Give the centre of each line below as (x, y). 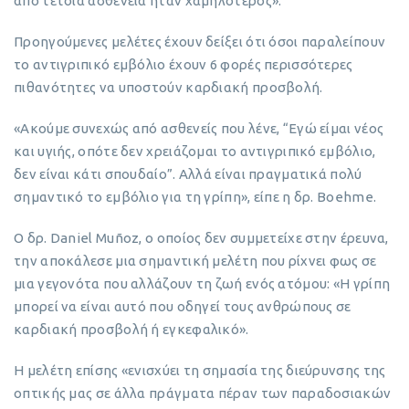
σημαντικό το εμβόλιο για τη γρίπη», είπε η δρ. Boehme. (195, 196)
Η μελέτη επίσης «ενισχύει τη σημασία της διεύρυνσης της (200, 370)
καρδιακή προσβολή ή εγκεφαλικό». (131, 329)
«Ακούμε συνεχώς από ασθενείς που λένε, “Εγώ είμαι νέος (199, 128)
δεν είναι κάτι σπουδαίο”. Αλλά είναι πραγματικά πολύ (188, 173)
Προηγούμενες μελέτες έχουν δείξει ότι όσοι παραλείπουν (200, 41)
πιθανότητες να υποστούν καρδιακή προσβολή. (168, 87)
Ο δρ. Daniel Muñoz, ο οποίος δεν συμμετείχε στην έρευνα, (201, 237)
